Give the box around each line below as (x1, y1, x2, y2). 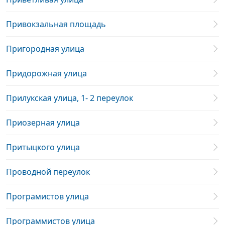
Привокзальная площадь (6, 19, 106, 30)
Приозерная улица (6, 117, 80, 128)
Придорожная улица (6, 68, 87, 79)
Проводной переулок (6, 166, 90, 177)
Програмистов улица (6, 191, 89, 202)
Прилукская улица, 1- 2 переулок (6, 92, 133, 103)
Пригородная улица (6, 43, 84, 54)
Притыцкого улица (6, 142, 80, 153)
